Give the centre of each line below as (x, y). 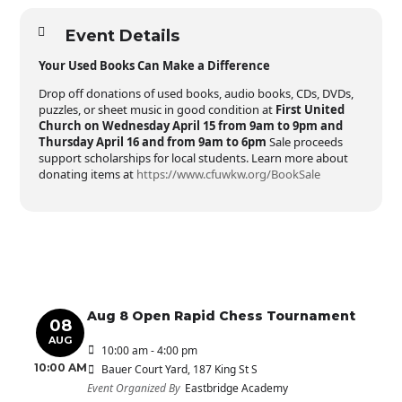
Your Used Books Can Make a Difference (155, 66)
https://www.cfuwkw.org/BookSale (229, 174)
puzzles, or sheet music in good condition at (157, 109)
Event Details (123, 36)
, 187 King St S (223, 369)
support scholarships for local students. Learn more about (194, 158)
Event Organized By (134, 388)
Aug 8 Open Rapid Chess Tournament (222, 316)
